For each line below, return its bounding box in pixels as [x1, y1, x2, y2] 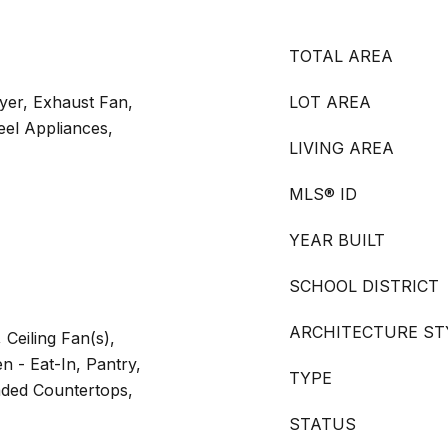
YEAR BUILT [289, 230, 385, 250]
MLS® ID [289, 184, 357, 204]
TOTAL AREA [289, 46, 393, 66]
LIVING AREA [289, 138, 394, 158]
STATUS [289, 414, 356, 434]
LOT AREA [289, 92, 371, 112]
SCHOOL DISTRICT [289, 276, 439, 296]
